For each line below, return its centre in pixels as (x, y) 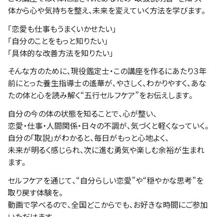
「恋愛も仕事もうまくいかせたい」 (62, 28)
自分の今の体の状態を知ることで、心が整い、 (82, 114)
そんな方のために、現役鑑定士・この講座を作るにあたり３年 (107, 71)
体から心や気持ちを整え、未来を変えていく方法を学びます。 (107, 10)
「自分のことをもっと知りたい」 (58, 40)
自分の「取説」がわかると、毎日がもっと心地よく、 (88, 138)
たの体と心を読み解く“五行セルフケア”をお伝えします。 (100, 95)
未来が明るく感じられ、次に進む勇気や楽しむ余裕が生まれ (106, 150)
